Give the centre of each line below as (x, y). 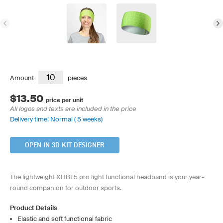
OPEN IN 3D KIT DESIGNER (65, 145)
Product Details (34, 208)
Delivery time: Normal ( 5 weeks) (56, 119)
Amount (22, 78)
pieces (77, 78)
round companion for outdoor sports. (66, 188)
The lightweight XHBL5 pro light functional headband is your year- (107, 177)
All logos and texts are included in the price (73, 109)
